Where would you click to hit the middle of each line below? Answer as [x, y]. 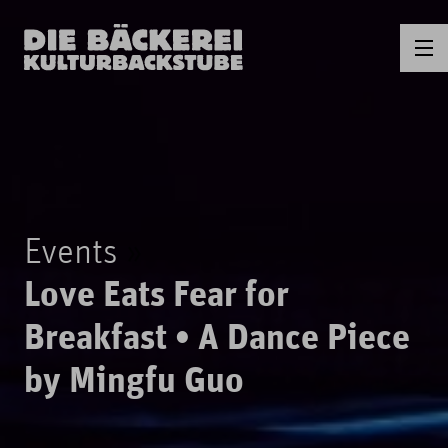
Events [71, 254]
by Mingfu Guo [134, 383]
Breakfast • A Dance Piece [217, 340]
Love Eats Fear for [156, 297]
